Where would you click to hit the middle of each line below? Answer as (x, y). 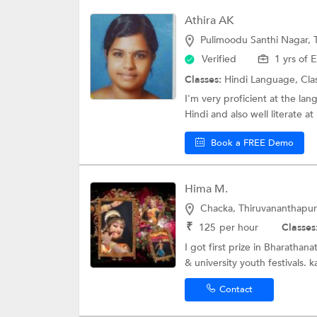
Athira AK (209, 21)
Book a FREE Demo (252, 143)
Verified (219, 59)
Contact (236, 290)
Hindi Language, (263, 80)
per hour (239, 228)
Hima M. (206, 189)
